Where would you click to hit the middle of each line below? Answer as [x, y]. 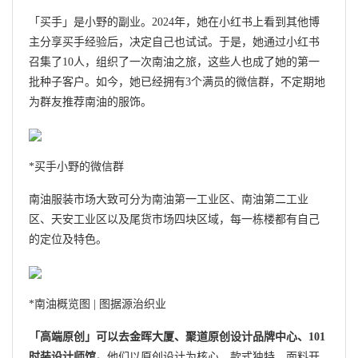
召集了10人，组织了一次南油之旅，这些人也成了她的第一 [174, 62]
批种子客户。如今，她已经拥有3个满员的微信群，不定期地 [177, 82]
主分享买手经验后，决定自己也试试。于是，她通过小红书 [174, 42]
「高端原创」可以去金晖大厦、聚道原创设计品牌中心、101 [177, 336]
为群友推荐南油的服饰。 [90, 101]
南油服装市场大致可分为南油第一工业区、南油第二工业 [169, 199]
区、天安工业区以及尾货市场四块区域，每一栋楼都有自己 [174, 219]
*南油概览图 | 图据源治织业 [97, 304]
